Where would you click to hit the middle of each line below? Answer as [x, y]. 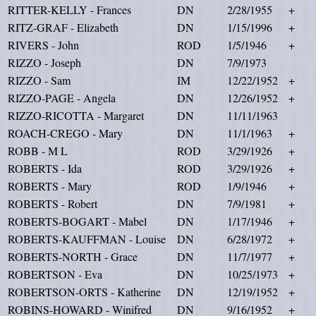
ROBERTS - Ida [45, 168]
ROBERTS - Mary [50, 186]
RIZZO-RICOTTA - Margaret [76, 115]
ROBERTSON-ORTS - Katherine [84, 292]
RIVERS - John [43, 45]
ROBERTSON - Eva [55, 274]
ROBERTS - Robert [53, 203]
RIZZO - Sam [39, 80]
